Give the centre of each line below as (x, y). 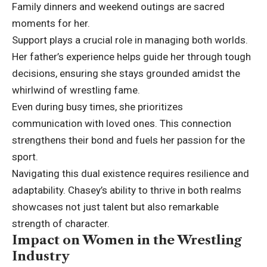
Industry (41, 256)
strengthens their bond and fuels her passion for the (128, 140)
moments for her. (51, 23)
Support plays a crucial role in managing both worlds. (130, 40)
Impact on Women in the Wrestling (127, 240)
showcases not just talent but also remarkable (115, 207)
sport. (25, 156)
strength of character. (61, 223)
